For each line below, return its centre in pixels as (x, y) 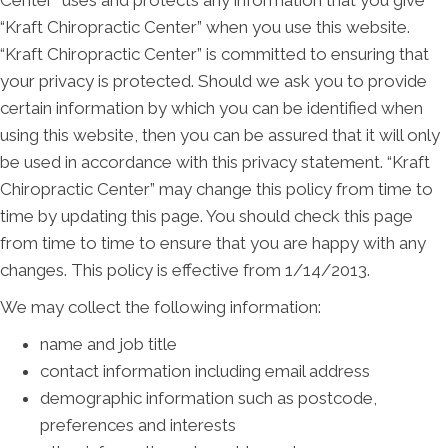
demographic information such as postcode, (208, 398)
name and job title (108, 344)
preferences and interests (138, 425)
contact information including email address (205, 371)
